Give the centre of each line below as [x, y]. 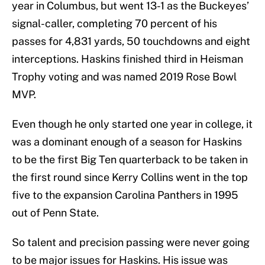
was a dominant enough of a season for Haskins [127, 142]
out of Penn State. [55, 213]
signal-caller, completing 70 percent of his [114, 24]
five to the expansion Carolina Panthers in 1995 [125, 195]
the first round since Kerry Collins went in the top [130, 177]
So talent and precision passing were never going [131, 243]
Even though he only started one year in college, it [132, 124]
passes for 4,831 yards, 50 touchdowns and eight [131, 41]
